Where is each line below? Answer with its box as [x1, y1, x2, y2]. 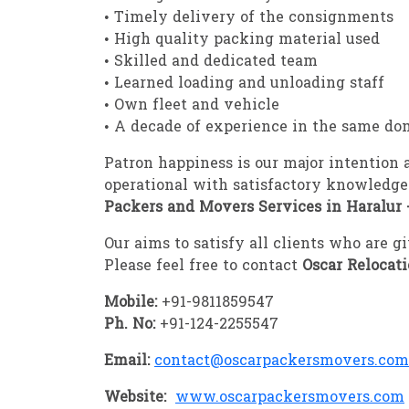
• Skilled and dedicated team [104, 51, 318, 74]
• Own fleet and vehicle [104, 95, 279, 118]
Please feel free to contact [104, 256, 302, 278]
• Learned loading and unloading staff [104, 73, 384, 96]
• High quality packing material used [104, 29, 380, 52]
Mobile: [104, 292, 157, 315]
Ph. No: [104, 314, 155, 337]
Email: [104, 351, 150, 373]
